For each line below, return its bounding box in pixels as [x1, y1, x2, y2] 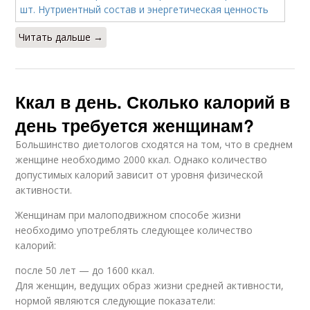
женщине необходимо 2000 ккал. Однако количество [15, 153, 268, 166]
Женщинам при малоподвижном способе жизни [15, 208, 241, 221]
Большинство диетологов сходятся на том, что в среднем [15, 138, 293, 151]
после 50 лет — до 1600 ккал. [15, 264, 155, 277]
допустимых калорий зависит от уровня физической [15, 168, 264, 181]
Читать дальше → [19, 30, 104, 44]
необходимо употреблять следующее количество [15, 224, 253, 237]
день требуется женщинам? [15, 113, 255, 138]
